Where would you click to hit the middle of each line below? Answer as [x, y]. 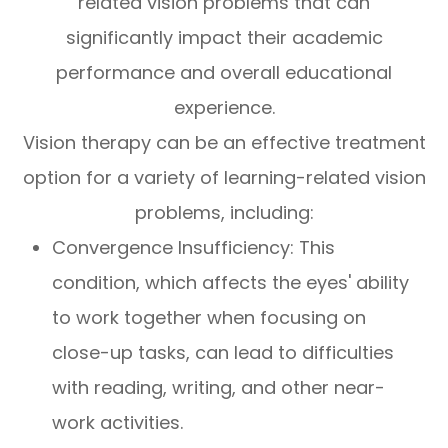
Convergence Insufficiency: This [194, 248]
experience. [224, 108]
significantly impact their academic [224, 38]
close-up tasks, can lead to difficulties [223, 353]
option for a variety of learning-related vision [224, 178]
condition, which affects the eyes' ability [231, 283]
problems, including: [224, 213]
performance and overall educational [224, 73]
